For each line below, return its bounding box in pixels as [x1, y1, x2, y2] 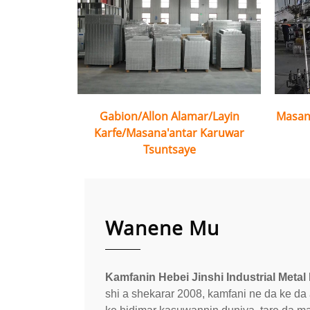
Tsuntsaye [143, 142, 196, 157]
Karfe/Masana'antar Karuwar [94, 125, 244, 140]
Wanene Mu [105, 215, 219, 241]
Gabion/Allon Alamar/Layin [99, 109, 239, 124]
